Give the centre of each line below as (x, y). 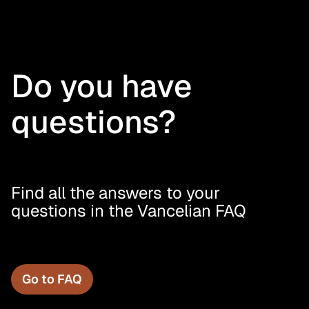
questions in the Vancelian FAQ (129, 211)
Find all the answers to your (116, 193)
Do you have (102, 86)
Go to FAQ (52, 279)
